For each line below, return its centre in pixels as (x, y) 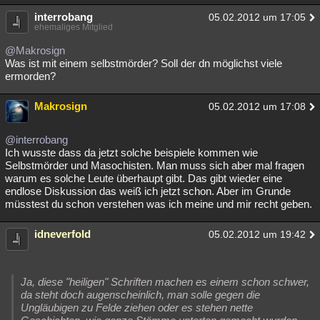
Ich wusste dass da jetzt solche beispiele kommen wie (131, 152)
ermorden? (30, 76)
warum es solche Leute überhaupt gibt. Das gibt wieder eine (144, 178)
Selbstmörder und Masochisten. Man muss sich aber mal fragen (155, 165)
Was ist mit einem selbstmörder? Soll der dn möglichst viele (144, 63)
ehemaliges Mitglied (74, 27)
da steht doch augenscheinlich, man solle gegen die (140, 295)
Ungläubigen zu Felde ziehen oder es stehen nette (137, 307)
